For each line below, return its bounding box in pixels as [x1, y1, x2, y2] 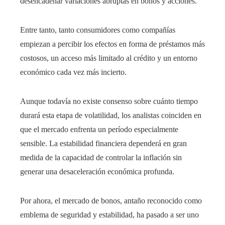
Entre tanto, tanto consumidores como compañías [20, 26, 175, 35]
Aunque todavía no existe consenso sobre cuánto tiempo [20, 97, 198, 106]
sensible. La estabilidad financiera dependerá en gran [20, 139, 187, 148]
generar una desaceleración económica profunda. [20, 167, 174, 176]
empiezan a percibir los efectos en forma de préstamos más [20, 40, 205, 49]
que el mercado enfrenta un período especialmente [20, 125, 178, 134]
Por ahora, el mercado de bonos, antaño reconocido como [20, 196, 202, 205]
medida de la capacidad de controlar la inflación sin [20, 153, 182, 162]
